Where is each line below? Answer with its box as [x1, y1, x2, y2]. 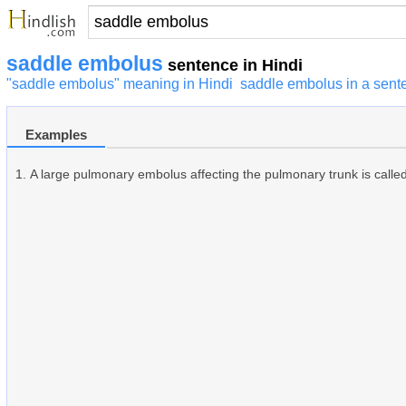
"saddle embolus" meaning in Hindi [6, 76, 233, 92]
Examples [25, 128, 87, 142]
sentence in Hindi [163, 56, 303, 74]
